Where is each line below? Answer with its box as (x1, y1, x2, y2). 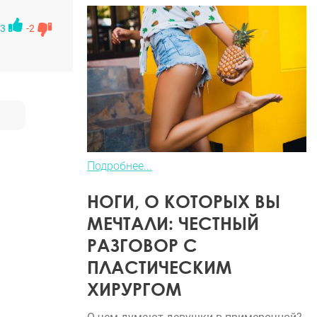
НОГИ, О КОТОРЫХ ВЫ (87, 190, 280, 212)
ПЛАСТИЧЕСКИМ (87, 255, 232, 278)
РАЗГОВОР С (87, 234, 197, 256)
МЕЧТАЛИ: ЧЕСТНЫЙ (87, 212, 259, 234)
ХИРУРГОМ (87, 277, 182, 300)
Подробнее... (87, 158, 152, 173)
